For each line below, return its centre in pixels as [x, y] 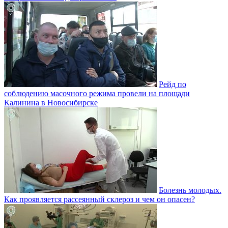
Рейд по [173, 84]
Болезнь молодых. [190, 190]
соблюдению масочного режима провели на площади [97, 93]
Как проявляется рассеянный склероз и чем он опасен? [99, 199]
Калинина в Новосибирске [51, 102]
